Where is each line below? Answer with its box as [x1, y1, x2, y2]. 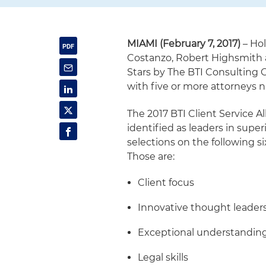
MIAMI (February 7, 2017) [127, 38, 241, 49]
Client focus [138, 177, 195, 188]
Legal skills [138, 252, 189, 263]
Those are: [127, 151, 175, 162]
